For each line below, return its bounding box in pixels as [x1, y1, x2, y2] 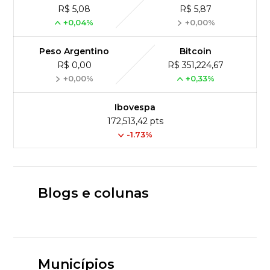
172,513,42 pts [107, 115, 163, 127]
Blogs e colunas [37, 184, 149, 201]
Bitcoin [180, 45, 212, 57]
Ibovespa [115, 101, 155, 113]
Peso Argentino [39, 45, 110, 57]
